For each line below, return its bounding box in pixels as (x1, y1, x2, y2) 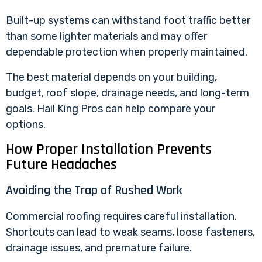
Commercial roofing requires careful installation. (6, 209, 237, 223)
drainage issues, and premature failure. (6, 241, 192, 254)
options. (6, 118, 46, 131)
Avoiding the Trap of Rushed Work (6, 182, 182, 199)
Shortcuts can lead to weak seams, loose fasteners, (6, 225, 255, 239)
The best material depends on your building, (6, 70, 217, 84)
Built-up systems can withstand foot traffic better (6, 13, 250, 27)
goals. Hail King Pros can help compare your (6, 102, 215, 115)
